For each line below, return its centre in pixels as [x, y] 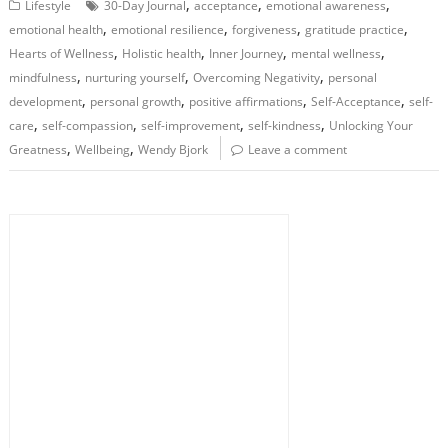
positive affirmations [246, 101]
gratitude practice [355, 29]
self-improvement [191, 125]
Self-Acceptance [356, 101]
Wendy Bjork [173, 149]
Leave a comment [298, 149]
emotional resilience [168, 29]
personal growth [136, 101]
